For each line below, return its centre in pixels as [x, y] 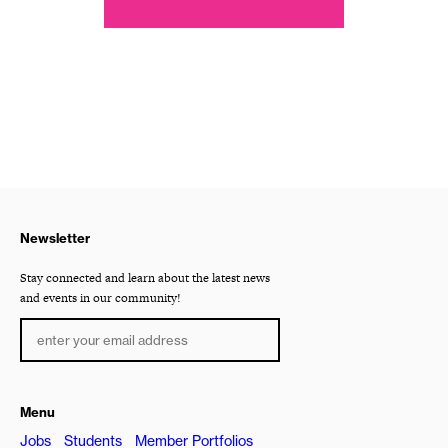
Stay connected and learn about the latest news [145, 278]
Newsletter [55, 238]
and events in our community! [100, 298]
